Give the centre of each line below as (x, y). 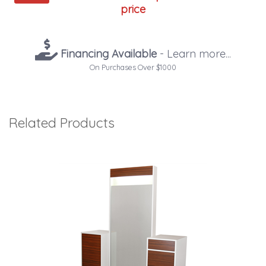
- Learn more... (194, 53)
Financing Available (107, 53)
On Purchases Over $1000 (133, 67)
